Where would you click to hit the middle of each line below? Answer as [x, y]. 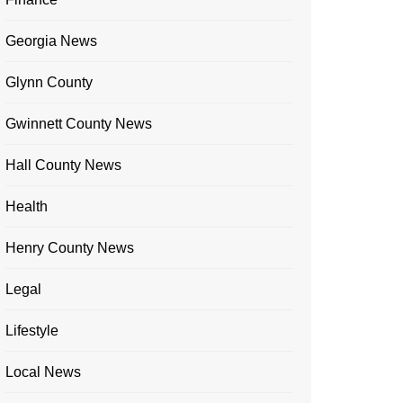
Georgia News [51, 41]
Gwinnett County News [79, 124]
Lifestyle [32, 331]
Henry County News [70, 248]
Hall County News [63, 166]
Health [27, 207]
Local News [43, 372]
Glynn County [49, 83]
